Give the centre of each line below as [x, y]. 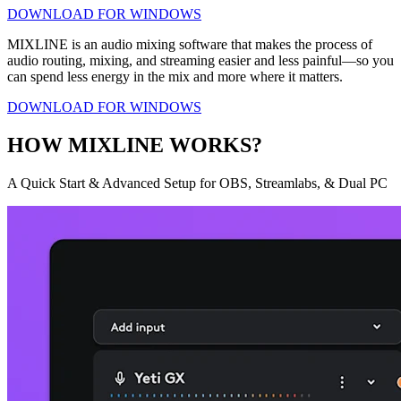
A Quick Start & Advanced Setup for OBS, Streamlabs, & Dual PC [197, 183]
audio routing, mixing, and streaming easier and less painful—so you [200, 60]
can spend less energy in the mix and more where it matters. [175, 76]
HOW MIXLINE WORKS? [135, 145]
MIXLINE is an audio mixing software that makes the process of [190, 44]
